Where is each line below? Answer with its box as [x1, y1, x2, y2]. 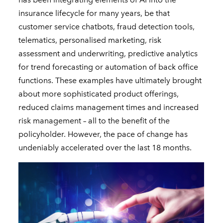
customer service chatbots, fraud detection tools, [18, 22, 195, 32]
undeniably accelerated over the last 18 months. [18, 143, 192, 153]
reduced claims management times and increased [18, 103, 199, 112]
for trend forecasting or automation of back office [18, 62, 199, 72]
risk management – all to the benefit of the [18, 116, 170, 126]
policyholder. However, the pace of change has [18, 129, 188, 139]
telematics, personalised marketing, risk [18, 35, 162, 45]
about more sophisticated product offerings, [18, 89, 179, 99]
